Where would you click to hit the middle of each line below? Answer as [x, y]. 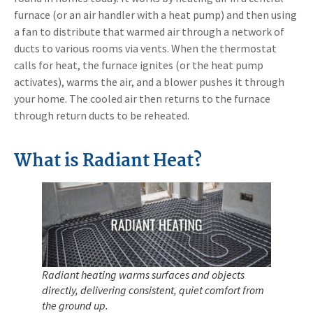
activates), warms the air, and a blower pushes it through [149, 82]
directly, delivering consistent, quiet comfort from [153, 290]
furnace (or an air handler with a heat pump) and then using [155, 15]
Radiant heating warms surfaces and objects [143, 274]
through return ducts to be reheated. [102, 116]
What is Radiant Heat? [108, 162]
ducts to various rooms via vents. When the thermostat [145, 49]
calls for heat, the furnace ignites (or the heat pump [139, 65]
